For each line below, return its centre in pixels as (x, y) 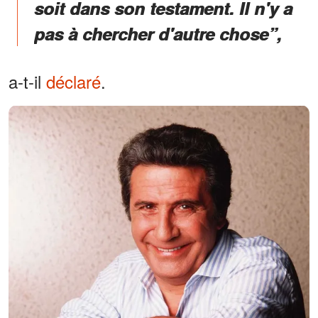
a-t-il (27, 82)
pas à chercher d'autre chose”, (158, 34)
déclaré (73, 82)
